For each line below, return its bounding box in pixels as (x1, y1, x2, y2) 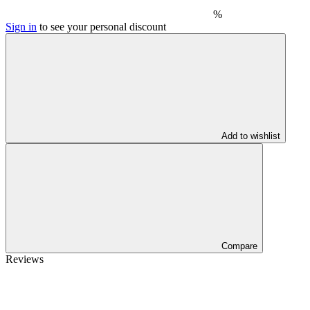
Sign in (6, 21, 37, 33)
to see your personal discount (37, 21, 166, 33)
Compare (221, 241, 257, 252)
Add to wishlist (221, 131, 280, 142)
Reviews (6, 253, 44, 266)
